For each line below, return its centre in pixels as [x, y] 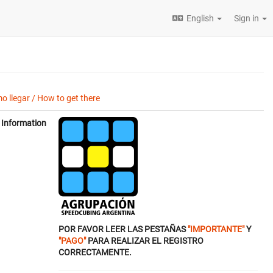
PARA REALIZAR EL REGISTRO [145, 241]
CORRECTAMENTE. [95, 252]
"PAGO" [72, 241]
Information [24, 123]
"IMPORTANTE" [216, 229]
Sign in [247, 18]
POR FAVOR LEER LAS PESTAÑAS [123, 229]
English [200, 18]
